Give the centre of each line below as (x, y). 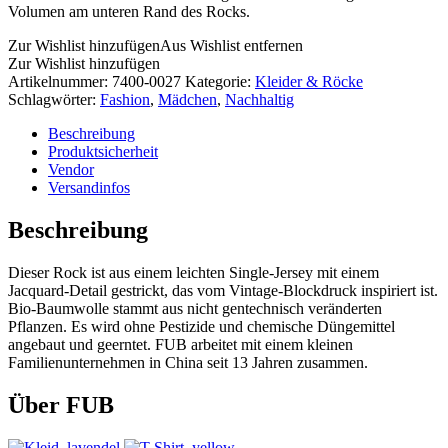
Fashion (125, 99)
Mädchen (187, 99)
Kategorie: (220, 81)
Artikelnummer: (60, 81)
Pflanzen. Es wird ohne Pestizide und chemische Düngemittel (201, 326)
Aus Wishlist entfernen (231, 45)
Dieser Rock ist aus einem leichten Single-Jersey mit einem (193, 272)
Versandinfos (89, 187)
